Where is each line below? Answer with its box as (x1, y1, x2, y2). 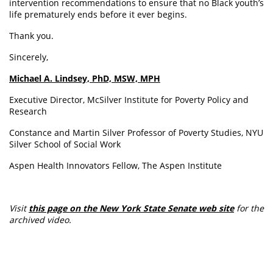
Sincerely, (9, 51, 48, 63)
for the (234, 202, 264, 214)
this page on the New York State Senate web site (29, 202, 234, 214)
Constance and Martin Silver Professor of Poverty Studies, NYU (9, 127, 263, 139)
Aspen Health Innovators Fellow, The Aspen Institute (9, 160, 222, 172)
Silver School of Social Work (9, 138, 121, 151)
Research (9, 105, 47, 118)
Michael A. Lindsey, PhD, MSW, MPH (9, 73, 160, 85)
